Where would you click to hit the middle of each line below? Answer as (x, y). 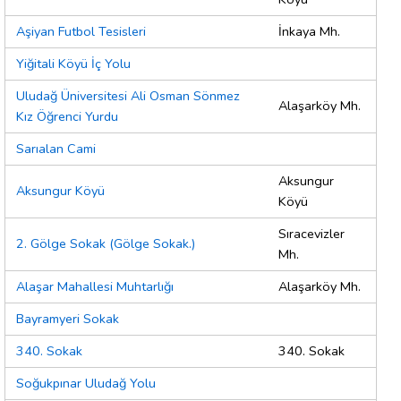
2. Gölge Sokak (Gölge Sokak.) (106, 244)
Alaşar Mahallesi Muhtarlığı (95, 287)
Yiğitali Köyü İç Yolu (73, 64)
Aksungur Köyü (60, 191)
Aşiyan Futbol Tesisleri (81, 32)
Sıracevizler (311, 234)
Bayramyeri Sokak (68, 319)
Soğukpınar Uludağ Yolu (86, 384)
